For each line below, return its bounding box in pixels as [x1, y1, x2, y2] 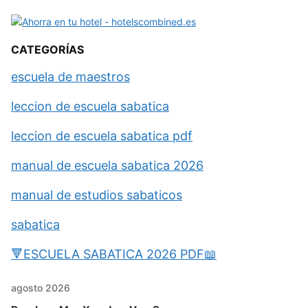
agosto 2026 [11, 282, 70, 294]
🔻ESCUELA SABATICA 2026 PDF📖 [11, 247, 217, 262]
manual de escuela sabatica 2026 [11, 158, 203, 173]
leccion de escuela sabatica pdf [11, 129, 192, 144]
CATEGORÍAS [11, 43, 84, 57]
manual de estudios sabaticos [11, 188, 182, 203]
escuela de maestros [11, 69, 130, 85]
